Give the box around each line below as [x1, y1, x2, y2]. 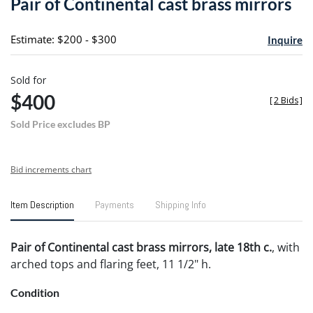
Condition [10, 285, 59, 299]
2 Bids [274, 94, 298, 106]
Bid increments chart [10, 163, 92, 175]
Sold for [10, 73, 46, 87]
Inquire [267, 33, 303, 46]
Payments [95, 198, 134, 211]
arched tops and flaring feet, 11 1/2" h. [10, 256, 211, 272]
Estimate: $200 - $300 [10, 31, 117, 46]
